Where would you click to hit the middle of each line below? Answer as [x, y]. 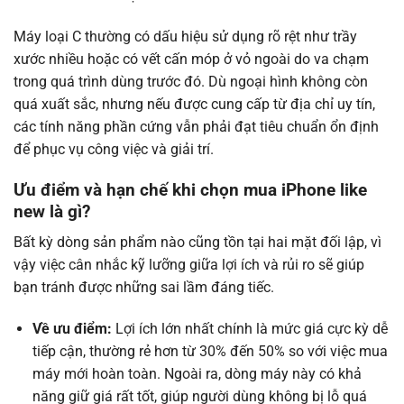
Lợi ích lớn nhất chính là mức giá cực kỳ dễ [249, 329]
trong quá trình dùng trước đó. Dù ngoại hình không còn [191, 81]
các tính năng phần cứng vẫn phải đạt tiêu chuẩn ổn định [196, 126]
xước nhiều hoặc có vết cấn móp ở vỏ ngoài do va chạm [191, 59]
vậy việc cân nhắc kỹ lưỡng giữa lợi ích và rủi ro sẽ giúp [189, 265]
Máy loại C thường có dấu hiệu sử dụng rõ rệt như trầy [185, 36]
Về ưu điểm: [72, 329]
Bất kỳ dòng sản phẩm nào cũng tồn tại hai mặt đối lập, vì [197, 243]
